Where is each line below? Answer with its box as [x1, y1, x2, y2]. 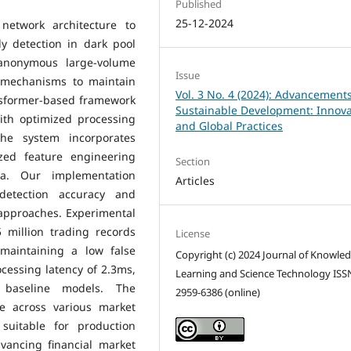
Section [175, 154, 211, 169]
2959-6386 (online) [175, 284, 261, 299]
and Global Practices [175, 118, 284, 134]
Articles [175, 173, 215, 189]
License [175, 226, 211, 241]
